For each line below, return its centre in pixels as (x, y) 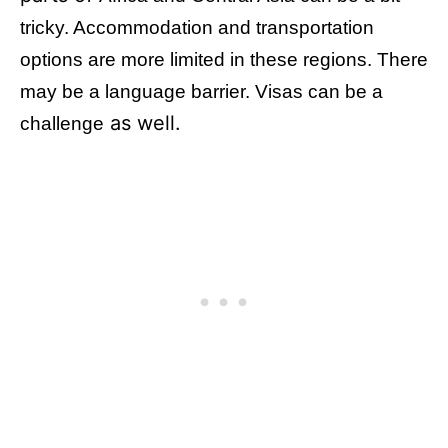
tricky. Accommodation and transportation (197, 27)
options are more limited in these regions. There (224, 59)
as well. (142, 123)
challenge (62, 123)
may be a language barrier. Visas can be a (201, 91)
